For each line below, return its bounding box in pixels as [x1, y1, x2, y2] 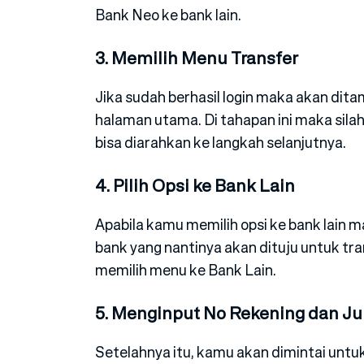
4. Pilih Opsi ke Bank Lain [95, 173, 295, 199]
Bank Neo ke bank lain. [95, 4, 241, 26]
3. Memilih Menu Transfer [95, 45, 298, 71]
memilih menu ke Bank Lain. [95, 259, 276, 281]
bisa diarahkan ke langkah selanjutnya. [95, 132, 346, 154]
